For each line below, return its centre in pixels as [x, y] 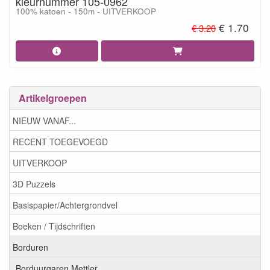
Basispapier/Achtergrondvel [65, 205]
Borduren [30, 247]
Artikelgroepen [53, 98]
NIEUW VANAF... [44, 120]
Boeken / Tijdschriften [54, 226]
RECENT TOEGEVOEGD [60, 141]
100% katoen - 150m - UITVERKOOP [86, 11]
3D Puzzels [34, 184]
